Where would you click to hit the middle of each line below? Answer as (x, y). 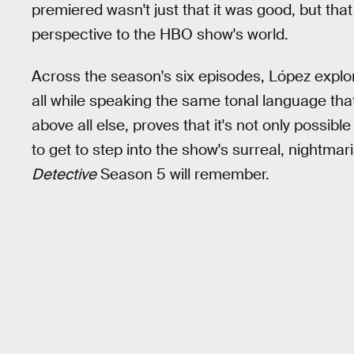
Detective (64, 174)
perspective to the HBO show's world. (160, 35)
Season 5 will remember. (183, 174)
